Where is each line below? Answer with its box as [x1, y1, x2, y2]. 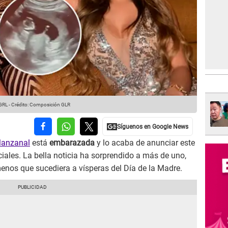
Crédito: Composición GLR [11, 102, 70, 108]
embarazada [49, 138, 97, 148]
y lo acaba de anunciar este [97, 138, 195, 148]
